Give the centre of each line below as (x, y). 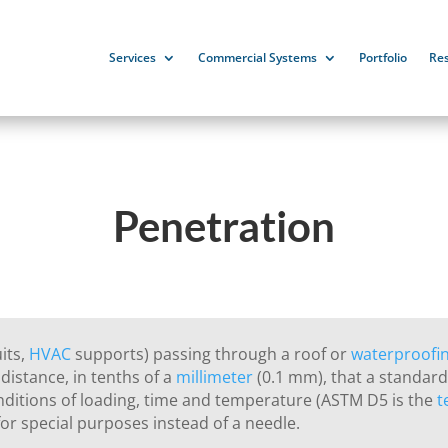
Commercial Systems (257, 57)
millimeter (215, 377)
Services (132, 57)
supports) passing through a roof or (211, 354)
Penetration (224, 225)
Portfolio (383, 57)
